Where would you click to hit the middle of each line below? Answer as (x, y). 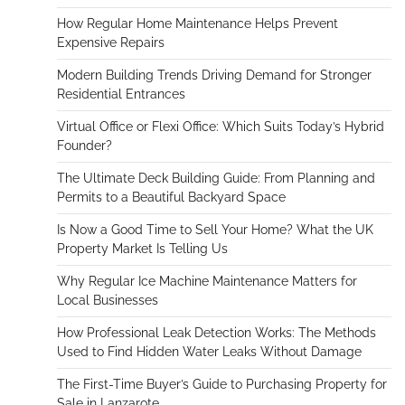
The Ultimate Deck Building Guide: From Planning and (216, 179)
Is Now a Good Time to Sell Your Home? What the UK (215, 230)
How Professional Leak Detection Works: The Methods (217, 333)
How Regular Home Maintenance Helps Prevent (198, 24)
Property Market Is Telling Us (142, 249)
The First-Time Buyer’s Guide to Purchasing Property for (222, 385)
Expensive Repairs (111, 43)
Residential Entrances (121, 94)
